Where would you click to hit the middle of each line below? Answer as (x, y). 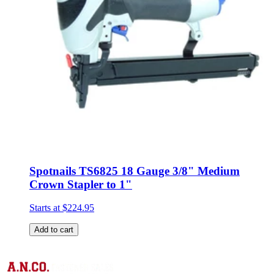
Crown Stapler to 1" (81, 184)
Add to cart (54, 230)
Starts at (46, 208)
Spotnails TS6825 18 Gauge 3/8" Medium (135, 171)
